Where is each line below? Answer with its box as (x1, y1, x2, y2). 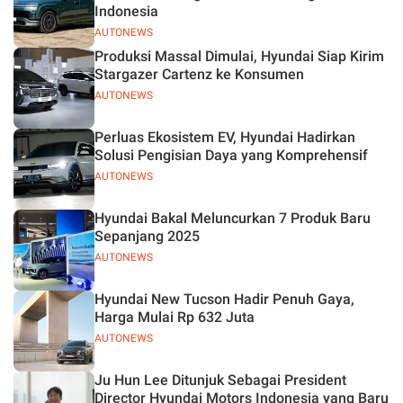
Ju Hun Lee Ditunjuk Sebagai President (94, 372, 346, 389)
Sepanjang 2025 (94, 228, 200, 245)
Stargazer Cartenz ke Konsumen (94, 66, 304, 83)
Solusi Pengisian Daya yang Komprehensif (94, 147, 368, 164)
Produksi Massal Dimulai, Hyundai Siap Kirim (94, 48, 384, 65)
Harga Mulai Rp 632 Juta (94, 309, 255, 326)
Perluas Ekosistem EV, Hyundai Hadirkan (94, 129, 355, 146)
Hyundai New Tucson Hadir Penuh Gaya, (94, 291, 354, 308)
